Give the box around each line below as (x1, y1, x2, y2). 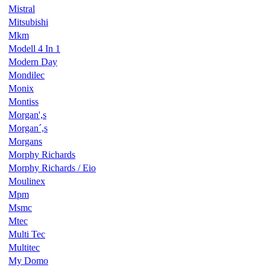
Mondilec (8, 69, 45, 80)
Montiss (8, 96, 39, 107)
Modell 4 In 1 (8, 43, 60, 54)
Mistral (8, 3, 35, 14)
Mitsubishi (8, 16, 48, 27)
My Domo (8, 255, 48, 266)
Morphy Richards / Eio (8, 162, 96, 173)
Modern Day (8, 56, 57, 67)
